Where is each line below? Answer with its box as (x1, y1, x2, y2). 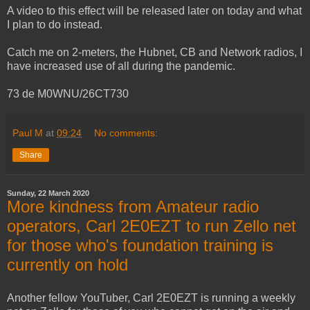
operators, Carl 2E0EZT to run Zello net (7, 217, 296, 236)
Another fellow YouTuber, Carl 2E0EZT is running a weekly (7, 291, 295, 304)
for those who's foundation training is (7, 236, 273, 255)
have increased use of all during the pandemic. (7, 60, 235, 73)
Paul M (12, 127, 43, 139)
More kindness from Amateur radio (7, 197, 259, 217)
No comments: (94, 127, 158, 139)
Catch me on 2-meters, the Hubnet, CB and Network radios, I (7, 46, 302, 59)
